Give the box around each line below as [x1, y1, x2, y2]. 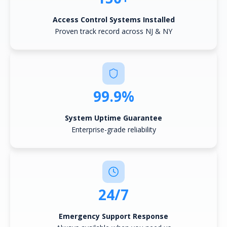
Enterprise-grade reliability [71, 124, 156, 134]
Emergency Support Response [59, 211, 168, 221]
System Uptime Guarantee [65, 112, 162, 123]
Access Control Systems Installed [52, 14, 175, 24]
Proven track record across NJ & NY [55, 26, 172, 36]
